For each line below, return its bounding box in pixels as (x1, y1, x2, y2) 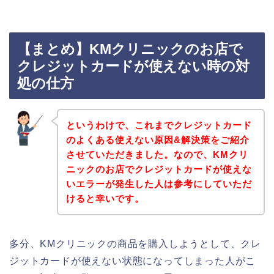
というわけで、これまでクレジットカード (65, 119, 252, 130)
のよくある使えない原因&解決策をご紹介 (65, 134, 250, 145)
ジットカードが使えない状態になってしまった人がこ (9, 255, 256, 266)
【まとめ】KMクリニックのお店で (17, 41, 243, 57)
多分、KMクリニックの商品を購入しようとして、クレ (9, 238, 261, 249)
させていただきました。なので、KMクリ (65, 149, 248, 160)
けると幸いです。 (65, 193, 144, 204)
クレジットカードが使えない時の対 (17, 58, 250, 75)
